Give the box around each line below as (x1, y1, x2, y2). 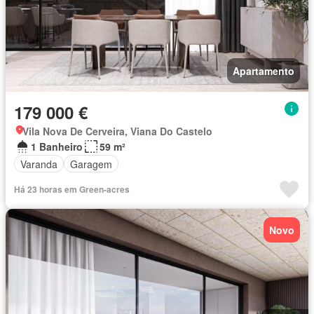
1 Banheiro (31, 139, 83, 154)
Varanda (20, 156, 57, 171)
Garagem (70, 156, 112, 171)
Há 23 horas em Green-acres (14, 183, 130, 196)
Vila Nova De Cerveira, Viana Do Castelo (22, 124, 212, 139)
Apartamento (233, 64, 294, 78)
